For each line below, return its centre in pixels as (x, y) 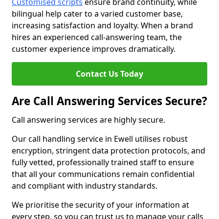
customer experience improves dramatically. (94, 49)
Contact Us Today (109, 74)
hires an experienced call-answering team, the (97, 37)
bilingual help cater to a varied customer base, (97, 14)
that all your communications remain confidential (103, 174)
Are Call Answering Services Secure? (109, 101)
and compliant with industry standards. (85, 186)
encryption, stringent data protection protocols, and (109, 151)
